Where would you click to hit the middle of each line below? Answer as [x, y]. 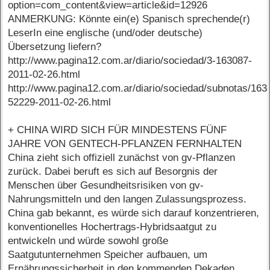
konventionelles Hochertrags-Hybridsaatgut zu [112, 227]
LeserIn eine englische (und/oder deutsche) [105, 33]
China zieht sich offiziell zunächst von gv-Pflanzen [122, 158]
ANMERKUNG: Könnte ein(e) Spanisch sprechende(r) [129, 19]
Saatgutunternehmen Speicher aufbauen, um [108, 255]
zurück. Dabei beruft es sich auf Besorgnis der [113, 172]
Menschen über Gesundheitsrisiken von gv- [106, 186]
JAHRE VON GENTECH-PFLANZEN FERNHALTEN [125, 144]
